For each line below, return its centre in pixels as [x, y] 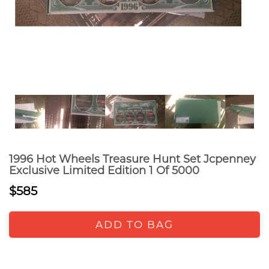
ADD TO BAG [134, 225]
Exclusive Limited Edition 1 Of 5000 [104, 171]
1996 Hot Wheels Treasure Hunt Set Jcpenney [132, 159]
